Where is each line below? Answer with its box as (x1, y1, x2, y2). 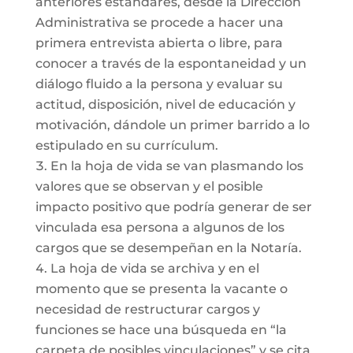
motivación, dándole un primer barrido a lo (35, 117, 310, 132)
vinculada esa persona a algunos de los (35, 220, 284, 235)
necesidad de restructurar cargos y (35, 302, 260, 317)
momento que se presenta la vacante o (35, 281, 288, 296)
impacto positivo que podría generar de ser (35, 199, 312, 214)
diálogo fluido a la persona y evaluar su (35, 76, 283, 91)
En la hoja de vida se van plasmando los (50, 158, 303, 173)
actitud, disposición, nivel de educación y (35, 97, 295, 112)
